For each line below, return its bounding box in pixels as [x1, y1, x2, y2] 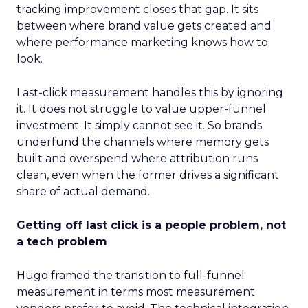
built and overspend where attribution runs [16, 152, 258, 165]
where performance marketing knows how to [16, 36, 268, 49]
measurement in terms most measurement [16, 285, 255, 298]
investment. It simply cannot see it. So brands [16, 119, 262, 132]
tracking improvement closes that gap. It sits [16, 3, 258, 16]
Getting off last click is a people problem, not [16, 219, 286, 232]
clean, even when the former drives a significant [16, 168, 279, 181]
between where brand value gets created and [16, 19, 272, 32]
